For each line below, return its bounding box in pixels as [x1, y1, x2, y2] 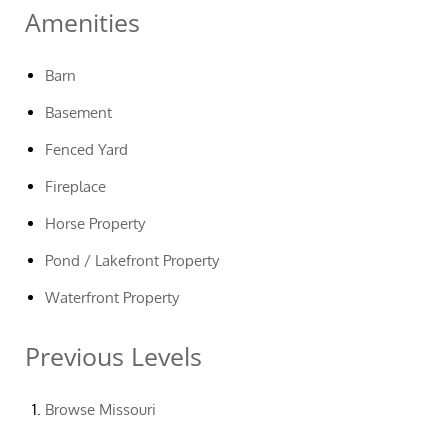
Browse [45, 400, 99, 419]
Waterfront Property [45, 288, 179, 307]
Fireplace [45, 177, 106, 196]
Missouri [99, 400, 156, 419]
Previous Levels [25, 339, 202, 373]
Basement [45, 103, 112, 122]
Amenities [25, 5, 140, 39]
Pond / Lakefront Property [45, 251, 219, 270]
